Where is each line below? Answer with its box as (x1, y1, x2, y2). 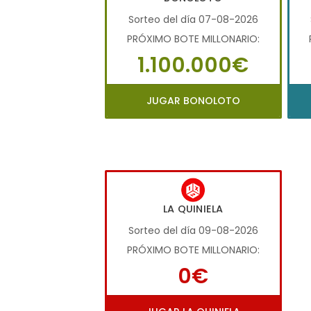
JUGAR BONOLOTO (146, 93, 240, 108)
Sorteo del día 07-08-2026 (128, 12, 258, 26)
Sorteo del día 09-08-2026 (128, 224, 258, 238)
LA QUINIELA (163, 202, 224, 217)
